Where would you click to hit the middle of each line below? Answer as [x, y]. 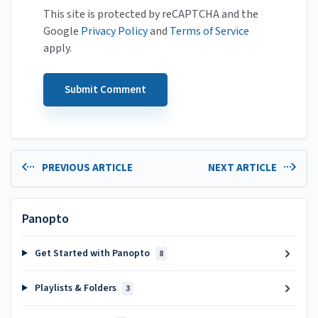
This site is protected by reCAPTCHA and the [151, 14]
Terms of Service [209, 31]
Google [62, 31]
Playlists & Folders [75, 288]
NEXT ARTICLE [243, 168]
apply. [57, 48]
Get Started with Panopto [92, 253]
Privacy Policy [114, 31]
